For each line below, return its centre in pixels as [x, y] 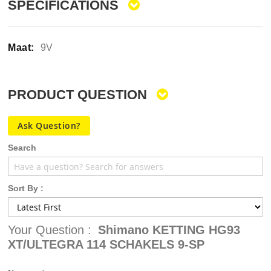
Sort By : [26, 188]
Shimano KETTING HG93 [169, 230]
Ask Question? [49, 126]
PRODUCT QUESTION [79, 95]
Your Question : [51, 230]
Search [22, 148]
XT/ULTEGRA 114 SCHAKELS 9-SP [106, 244]
